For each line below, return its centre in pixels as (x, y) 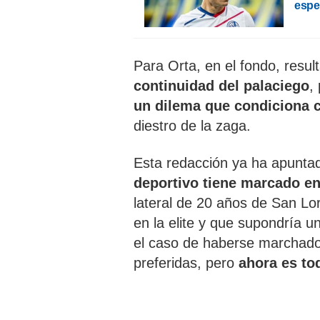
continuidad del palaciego (221, 86)
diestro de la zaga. (192, 126)
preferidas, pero (186, 263)
